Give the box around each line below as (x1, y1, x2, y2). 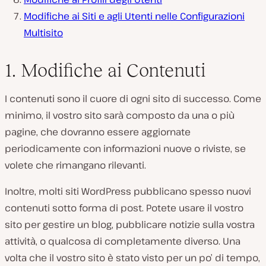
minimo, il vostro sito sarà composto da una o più (5, 108, 235, 122)
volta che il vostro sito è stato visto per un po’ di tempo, (5, 251, 260, 264)
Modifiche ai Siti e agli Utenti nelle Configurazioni (24, 9, 245, 23)
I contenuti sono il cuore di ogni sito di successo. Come (5, 91, 261, 105)
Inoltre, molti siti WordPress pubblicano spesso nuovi (5, 184, 251, 198)
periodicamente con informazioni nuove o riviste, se (5, 141, 246, 155)
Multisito (24, 26, 63, 39)
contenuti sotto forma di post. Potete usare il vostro (5, 201, 243, 214)
